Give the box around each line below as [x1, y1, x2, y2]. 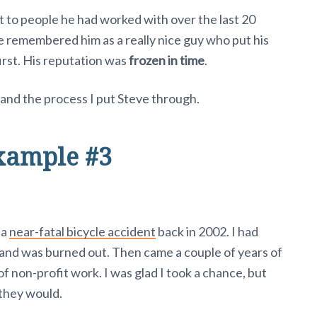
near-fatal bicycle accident [9, 224, 156, 240]
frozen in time [129, 52, 204, 69]
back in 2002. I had [156, 224, 258, 240]
